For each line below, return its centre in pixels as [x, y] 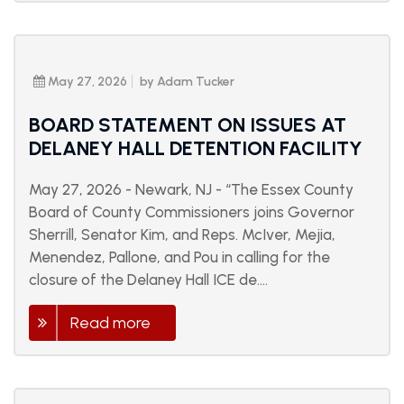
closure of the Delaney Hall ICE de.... [148, 280]
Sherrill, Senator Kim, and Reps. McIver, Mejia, [182, 235]
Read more [110, 323]
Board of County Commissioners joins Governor [192, 212]
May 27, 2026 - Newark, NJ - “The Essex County [191, 190]
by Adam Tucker [187, 82]
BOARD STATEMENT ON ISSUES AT [188, 125]
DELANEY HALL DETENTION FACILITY [196, 149]
